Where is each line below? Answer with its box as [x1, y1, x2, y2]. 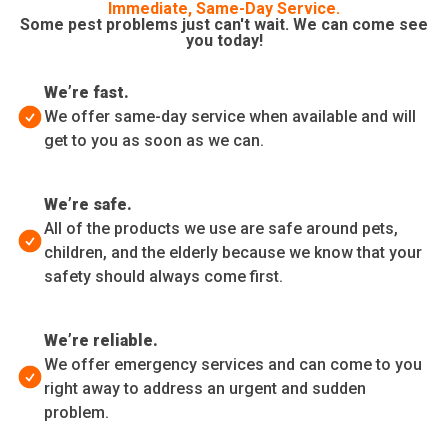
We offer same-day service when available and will [44, 107, 416, 127]
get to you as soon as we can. [44, 131, 264, 151]
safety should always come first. [44, 267, 283, 287]
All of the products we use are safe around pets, [44, 219, 398, 239]
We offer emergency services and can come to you [44, 355, 422, 375]
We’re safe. [44, 195, 132, 215]
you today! [185, 31, 263, 51]
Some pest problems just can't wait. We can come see [20, 15, 428, 35]
